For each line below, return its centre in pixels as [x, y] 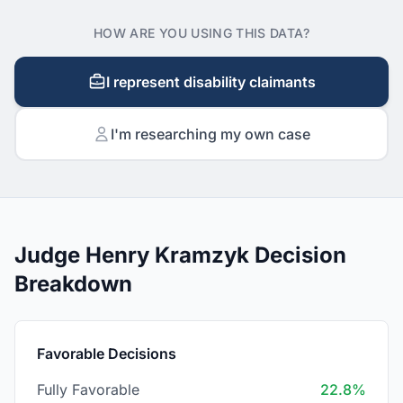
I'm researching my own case [210, 134]
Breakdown [73, 284]
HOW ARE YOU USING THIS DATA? [201, 33]
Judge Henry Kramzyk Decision [180, 255]
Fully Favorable [88, 390]
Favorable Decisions [107, 354]
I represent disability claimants [210, 82]
